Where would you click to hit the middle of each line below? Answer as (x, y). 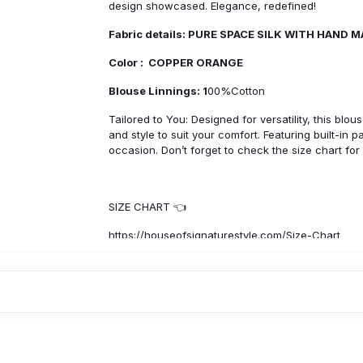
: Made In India (181, 334)
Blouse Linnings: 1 (158, 91)
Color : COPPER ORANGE (177, 62)
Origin (126, 334)
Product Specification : (177, 309)
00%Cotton (236, 91)
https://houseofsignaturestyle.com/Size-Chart (224, 235)
